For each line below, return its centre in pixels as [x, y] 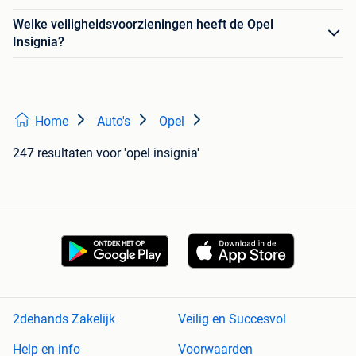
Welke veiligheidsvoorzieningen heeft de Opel [143, 25]
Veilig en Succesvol [232, 319]
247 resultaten [53, 153]
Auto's [114, 122]
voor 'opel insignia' [148, 153]
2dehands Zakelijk [64, 319]
